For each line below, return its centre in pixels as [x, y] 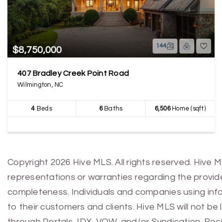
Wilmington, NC [40, 85]
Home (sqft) [188, 109]
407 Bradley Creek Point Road [73, 73]
